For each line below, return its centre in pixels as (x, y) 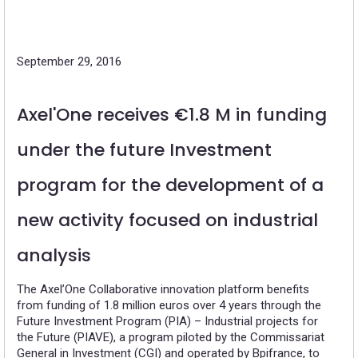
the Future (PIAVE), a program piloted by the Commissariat (171, 338)
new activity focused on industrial (167, 221)
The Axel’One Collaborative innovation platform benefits (163, 290)
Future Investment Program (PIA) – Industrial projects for (167, 322)
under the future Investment (144, 150)
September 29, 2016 (69, 62)
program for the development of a (170, 185)
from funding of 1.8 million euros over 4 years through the (169, 306)
